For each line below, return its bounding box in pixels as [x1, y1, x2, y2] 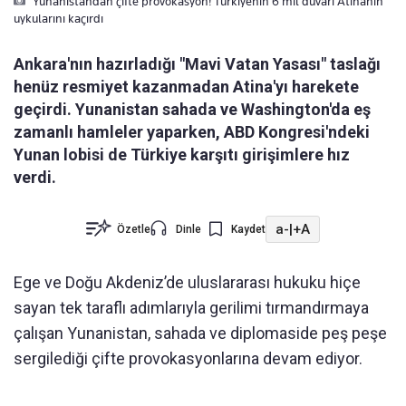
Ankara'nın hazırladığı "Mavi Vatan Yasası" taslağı [14, 54, 381, 74]
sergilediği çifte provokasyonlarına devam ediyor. [14, 349, 362, 369]
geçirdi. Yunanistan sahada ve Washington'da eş [14, 100, 371, 120]
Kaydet [231, 223, 266, 237]
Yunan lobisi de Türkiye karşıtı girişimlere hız [14, 145, 350, 165]
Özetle [117, 223, 150, 237]
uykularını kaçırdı [14, 11, 103, 26]
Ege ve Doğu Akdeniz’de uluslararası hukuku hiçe [14, 273, 361, 293]
